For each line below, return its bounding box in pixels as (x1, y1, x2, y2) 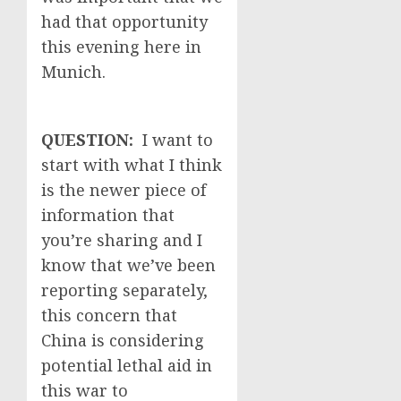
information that (41, 204, 175, 226)
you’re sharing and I (41, 229, 202, 251)
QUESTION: (41, 129, 142, 150)
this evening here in (41, 36, 201, 57)
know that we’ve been (41, 254, 216, 276)
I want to (142, 129, 213, 150)
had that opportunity (41, 11, 208, 32)
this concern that (41, 304, 177, 326)
